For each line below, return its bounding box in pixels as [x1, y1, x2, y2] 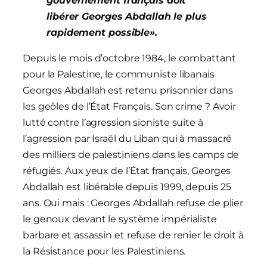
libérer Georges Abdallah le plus [46, 11, 207, 23]
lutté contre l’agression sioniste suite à [23, 117, 203, 129]
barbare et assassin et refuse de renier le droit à [23, 229, 244, 241]
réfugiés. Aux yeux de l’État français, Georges [23, 165, 231, 177]
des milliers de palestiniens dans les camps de [23, 149, 240, 161]
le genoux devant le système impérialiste [23, 213, 217, 225]
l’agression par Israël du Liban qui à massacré [23, 133, 232, 145]
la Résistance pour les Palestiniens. [23, 246, 186, 257]
